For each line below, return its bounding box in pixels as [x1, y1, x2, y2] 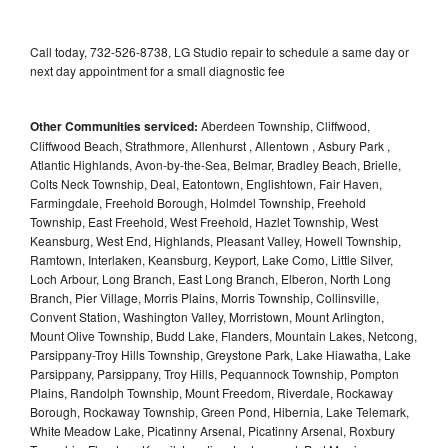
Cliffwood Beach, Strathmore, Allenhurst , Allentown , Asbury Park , [30, 136, 390, 154]
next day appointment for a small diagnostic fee [30, 61, 285, 79]
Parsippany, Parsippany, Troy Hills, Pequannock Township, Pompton [30, 364, 399, 382]
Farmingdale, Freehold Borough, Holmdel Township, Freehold [30, 193, 366, 211]
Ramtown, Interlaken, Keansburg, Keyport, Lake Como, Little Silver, [30, 250, 393, 268]
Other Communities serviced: [30, 116, 198, 135]
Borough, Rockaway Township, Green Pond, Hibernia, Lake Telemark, [30, 402, 409, 420]
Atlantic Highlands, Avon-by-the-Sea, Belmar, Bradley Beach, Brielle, [30, 155, 401, 173]
